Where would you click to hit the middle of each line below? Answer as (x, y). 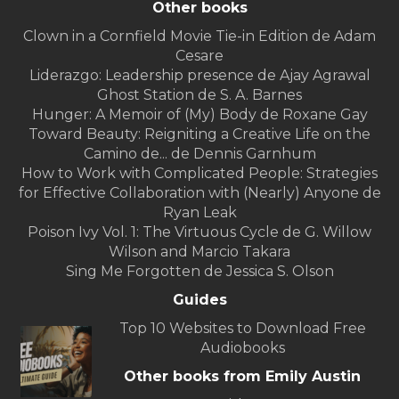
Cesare (199, 56)
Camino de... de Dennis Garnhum (199, 154)
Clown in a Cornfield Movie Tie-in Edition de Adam (199, 37)
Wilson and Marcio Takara (199, 252)
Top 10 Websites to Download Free (242, 329)
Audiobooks (242, 348)
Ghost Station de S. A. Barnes (199, 95)
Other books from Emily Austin (242, 377)
